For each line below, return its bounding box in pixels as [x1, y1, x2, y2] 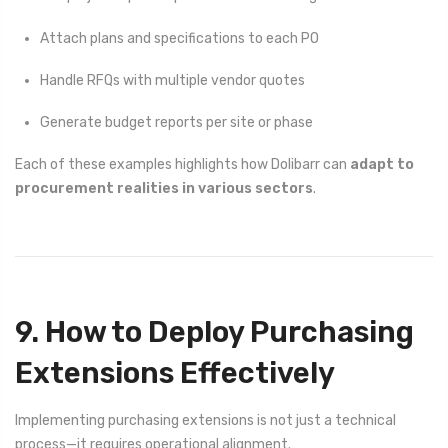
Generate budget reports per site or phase [40, 113, 313, 131]
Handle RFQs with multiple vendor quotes [40, 71, 305, 89]
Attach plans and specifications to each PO [40, 29, 319, 47]
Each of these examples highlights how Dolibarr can [15, 156, 350, 174]
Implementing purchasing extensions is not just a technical [15, 411, 396, 429]
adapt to [350, 156, 414, 174]
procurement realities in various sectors [15, 180, 313, 198]
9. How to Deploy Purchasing [15, 315, 414, 350]
